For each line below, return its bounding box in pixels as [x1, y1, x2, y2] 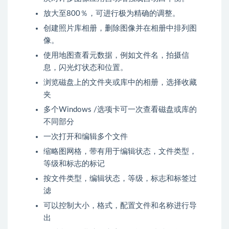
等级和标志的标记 [43, 160, 105, 168]
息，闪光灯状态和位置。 [43, 64, 128, 72]
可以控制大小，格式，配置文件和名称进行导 [43, 202, 197, 210]
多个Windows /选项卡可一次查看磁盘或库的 [43, 106, 197, 113]
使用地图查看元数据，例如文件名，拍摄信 [43, 52, 189, 59]
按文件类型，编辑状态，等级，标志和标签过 [43, 175, 197, 182]
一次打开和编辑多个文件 [43, 133, 128, 141]
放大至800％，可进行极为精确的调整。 [43, 10, 180, 17]
